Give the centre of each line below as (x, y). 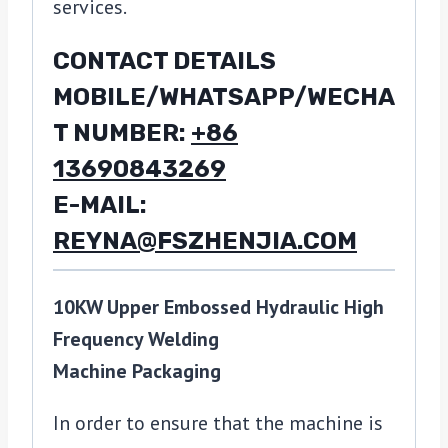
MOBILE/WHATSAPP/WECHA (224, 97)
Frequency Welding (136, 339)
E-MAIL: (100, 205)
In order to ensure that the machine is (218, 423)
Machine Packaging (139, 371)
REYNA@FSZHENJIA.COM (205, 241)
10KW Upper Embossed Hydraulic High (218, 307)
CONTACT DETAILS (164, 61)
